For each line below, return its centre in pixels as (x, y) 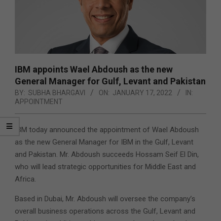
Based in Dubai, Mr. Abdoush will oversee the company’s (105, 199)
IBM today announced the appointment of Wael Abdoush (107, 130)
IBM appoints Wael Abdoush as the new (94, 70)
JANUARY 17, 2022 (142, 93)
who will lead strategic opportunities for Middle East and (105, 167)
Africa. (25, 179)
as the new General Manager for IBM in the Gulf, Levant (104, 142)
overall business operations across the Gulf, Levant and (105, 211)
